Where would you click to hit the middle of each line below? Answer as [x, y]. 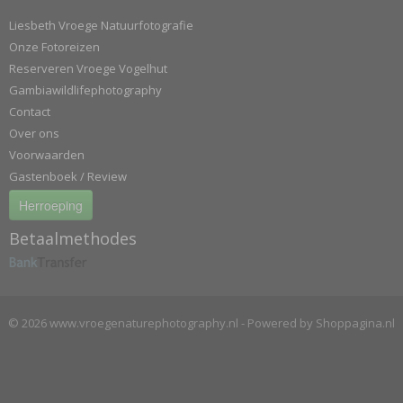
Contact [30, 112]
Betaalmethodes [73, 238]
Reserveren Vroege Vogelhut [88, 68]
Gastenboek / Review [68, 176]
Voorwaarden [47, 155]
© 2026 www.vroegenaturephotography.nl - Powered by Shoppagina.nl [201, 323]
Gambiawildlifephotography [85, 90]
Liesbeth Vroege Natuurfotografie [101, 25]
